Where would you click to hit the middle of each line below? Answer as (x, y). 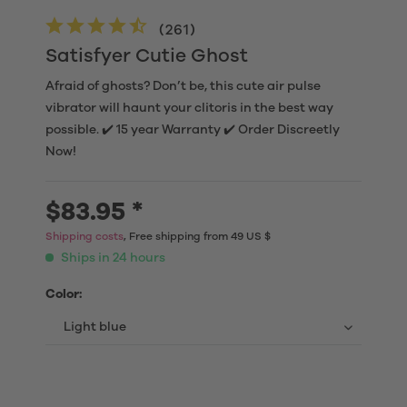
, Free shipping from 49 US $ (197, 236)
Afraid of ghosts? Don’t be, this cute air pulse (183, 86)
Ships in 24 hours (112, 258)
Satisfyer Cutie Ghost (147, 56)
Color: (64, 294)
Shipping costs (84, 236)
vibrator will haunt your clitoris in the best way (189, 108)
